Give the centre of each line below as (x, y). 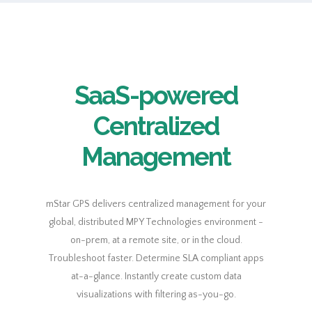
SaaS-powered (156, 96)
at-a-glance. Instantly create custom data (156, 277)
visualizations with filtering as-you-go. (156, 295)
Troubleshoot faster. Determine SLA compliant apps (156, 259)
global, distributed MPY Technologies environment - (156, 223)
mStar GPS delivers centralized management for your (156, 204)
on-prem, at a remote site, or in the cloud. (156, 241)
